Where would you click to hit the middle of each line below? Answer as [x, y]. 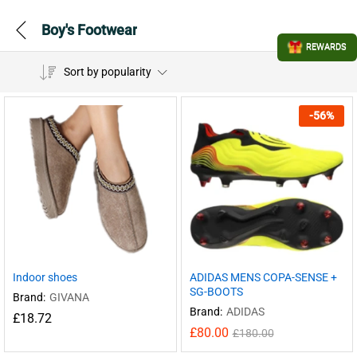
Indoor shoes [45, 277]
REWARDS [326, 47]
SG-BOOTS [216, 291]
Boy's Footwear [89, 29]
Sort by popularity [107, 72]
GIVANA [69, 297]
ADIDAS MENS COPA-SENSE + [263, 277]
